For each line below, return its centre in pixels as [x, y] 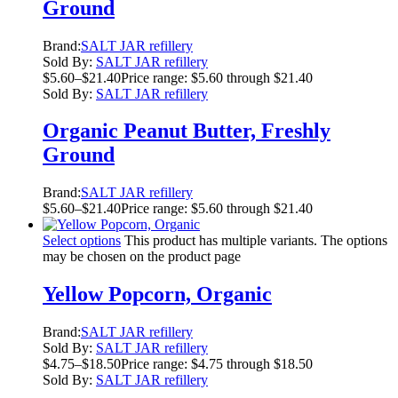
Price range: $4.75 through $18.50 [217, 364]
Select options [82, 241]
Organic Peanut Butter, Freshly [187, 131]
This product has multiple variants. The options [256, 241]
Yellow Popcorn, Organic [157, 295]
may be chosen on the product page [142, 257]
